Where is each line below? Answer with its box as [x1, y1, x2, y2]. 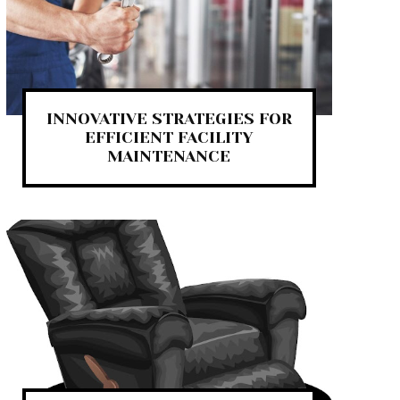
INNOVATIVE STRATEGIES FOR [46, 109, 292, 128]
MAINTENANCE [107, 146, 231, 165]
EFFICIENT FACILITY [85, 128, 254, 146]
